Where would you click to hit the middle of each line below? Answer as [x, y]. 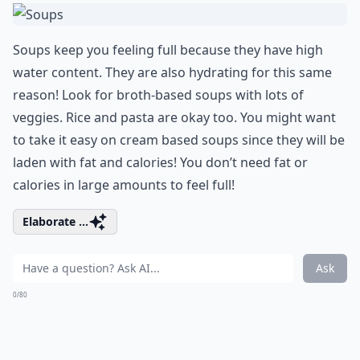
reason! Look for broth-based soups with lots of [158, 95]
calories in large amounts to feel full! [124, 185]
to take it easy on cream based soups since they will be [179, 140]
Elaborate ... [55, 221]
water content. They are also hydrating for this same [172, 72]
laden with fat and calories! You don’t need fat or [160, 162]
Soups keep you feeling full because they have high [168, 50]
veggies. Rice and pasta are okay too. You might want [174, 117]
